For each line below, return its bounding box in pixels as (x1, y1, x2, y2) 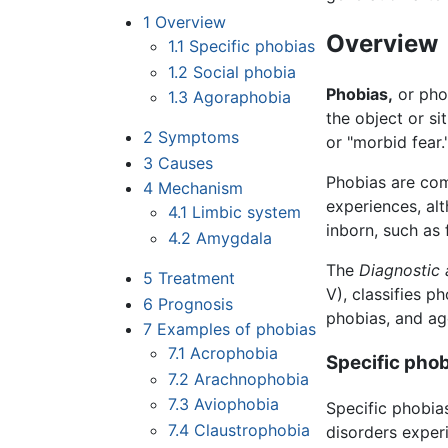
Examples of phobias (156, 319, 316, 340)
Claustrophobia (194, 420, 311, 441)
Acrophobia (190, 343, 279, 364)
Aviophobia (194, 394, 280, 415)
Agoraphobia (193, 87, 292, 108)
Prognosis (157, 293, 233, 314)
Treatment (157, 268, 235, 289)
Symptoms (157, 127, 239, 148)
